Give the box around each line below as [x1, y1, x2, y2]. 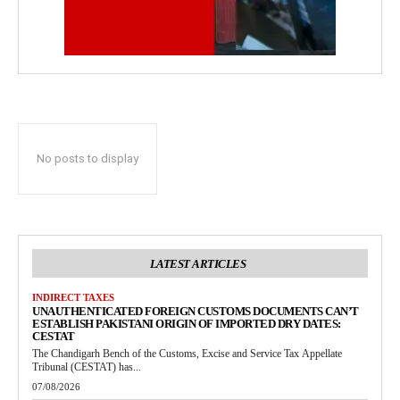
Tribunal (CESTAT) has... [32, 361, 141, 373]
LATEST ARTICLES [149, 257, 246, 271]
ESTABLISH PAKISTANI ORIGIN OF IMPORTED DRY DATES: [32, 317, 341, 330]
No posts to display [37, 152, 138, 165]
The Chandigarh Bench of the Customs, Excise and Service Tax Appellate [32, 347, 342, 360]
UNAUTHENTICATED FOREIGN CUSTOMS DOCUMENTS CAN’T [32, 304, 359, 318]
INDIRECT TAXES [32, 292, 114, 303]
